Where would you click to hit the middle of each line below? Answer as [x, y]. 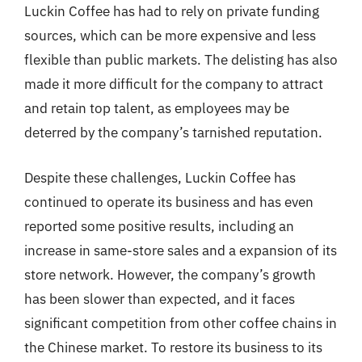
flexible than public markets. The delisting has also [181, 60]
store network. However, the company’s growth [170, 274]
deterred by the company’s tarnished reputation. [173, 133]
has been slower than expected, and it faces [160, 299]
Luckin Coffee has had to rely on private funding [172, 11]
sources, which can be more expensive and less [170, 36]
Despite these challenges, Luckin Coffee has [160, 177]
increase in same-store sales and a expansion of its [181, 250]
